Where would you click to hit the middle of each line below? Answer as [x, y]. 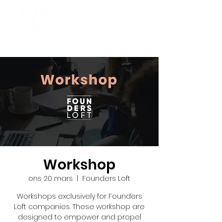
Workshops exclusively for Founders [79, 196]
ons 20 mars [51, 178]
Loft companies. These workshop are [79, 207]
